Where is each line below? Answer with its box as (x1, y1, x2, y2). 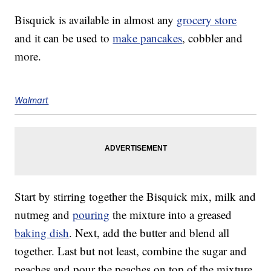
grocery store (177, 12, 237, 28)
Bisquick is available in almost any (15, 12, 177, 28)
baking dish (15, 225, 70, 241)
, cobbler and (182, 30, 243, 46)
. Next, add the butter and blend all (69, 225, 230, 241)
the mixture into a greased (109, 207, 232, 223)
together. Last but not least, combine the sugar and (15, 243, 247, 259)
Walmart (15, 95, 49, 106)
